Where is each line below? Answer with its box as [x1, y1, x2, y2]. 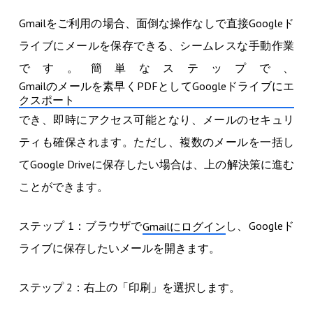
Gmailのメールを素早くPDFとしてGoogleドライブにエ [18, 78, 295, 93]
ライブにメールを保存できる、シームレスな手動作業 [18, 38, 295, 52]
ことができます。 [18, 179, 108, 194]
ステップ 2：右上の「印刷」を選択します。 [18, 279, 240, 294]
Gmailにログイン [142, 219, 226, 233]
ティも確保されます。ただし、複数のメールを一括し [18, 134, 295, 149]
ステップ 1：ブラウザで [18, 218, 143, 233]
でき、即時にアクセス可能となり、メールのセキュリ [18, 112, 295, 126]
